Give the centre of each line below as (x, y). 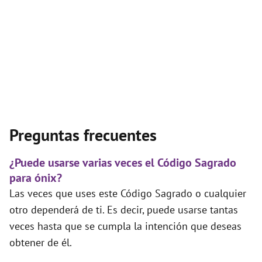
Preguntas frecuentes (83, 135)
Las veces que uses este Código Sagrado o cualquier (128, 194)
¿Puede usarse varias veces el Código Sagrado (123, 163)
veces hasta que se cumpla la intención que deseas (125, 226)
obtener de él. (41, 243)
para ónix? (36, 178)
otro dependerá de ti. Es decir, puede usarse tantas (124, 210)
